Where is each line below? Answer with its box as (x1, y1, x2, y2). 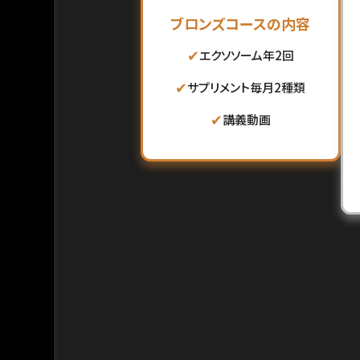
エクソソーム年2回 (198, 46, 294, 63)
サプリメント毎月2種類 (187, 78, 306, 96)
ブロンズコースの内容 (170, 13, 311, 34)
